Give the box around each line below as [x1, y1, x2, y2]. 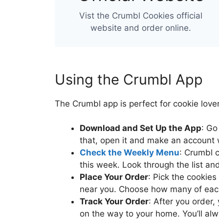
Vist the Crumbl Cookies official [79, 11, 202, 21]
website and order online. [90, 23, 191, 33]
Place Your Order [80, 172, 148, 182]
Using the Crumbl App [55, 70, 203, 88]
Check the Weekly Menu [80, 148, 179, 157]
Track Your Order [80, 197, 149, 206]
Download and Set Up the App [80, 123, 201, 133]
